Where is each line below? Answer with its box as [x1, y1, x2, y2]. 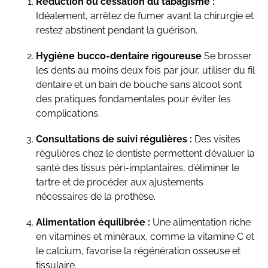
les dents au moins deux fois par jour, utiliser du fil [36, 65, 255, 76]
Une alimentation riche [150, 217, 251, 229]
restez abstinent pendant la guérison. [36, 24, 197, 36]
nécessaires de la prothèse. [36, 191, 156, 203]
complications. [36, 108, 100, 119]
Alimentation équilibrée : [36, 217, 150, 229]
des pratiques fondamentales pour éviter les [36, 93, 231, 105]
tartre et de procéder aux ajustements [36, 176, 203, 188]
